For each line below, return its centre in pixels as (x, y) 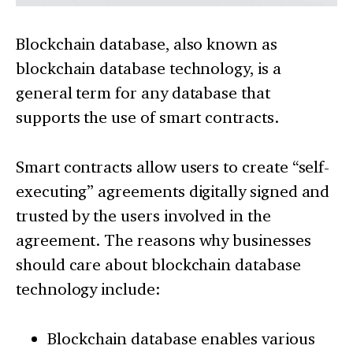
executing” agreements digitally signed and (173, 191)
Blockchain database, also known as (147, 44)
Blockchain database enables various (181, 339)
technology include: (88, 289)
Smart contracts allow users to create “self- (173, 167)
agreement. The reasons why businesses (163, 240)
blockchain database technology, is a (149, 69)
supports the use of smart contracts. (147, 117)
